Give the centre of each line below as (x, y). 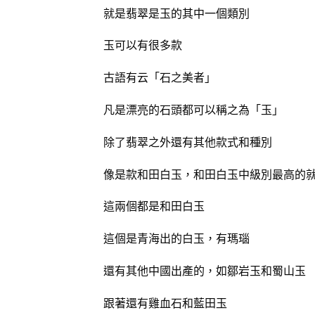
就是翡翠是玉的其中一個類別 (176, 13)
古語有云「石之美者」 (160, 77)
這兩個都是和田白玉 (154, 206)
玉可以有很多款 (143, 45)
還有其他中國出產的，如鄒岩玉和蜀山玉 (205, 271)
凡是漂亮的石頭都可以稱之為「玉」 (193, 110)
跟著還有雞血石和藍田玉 (165, 302)
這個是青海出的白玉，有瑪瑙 (176, 238)
